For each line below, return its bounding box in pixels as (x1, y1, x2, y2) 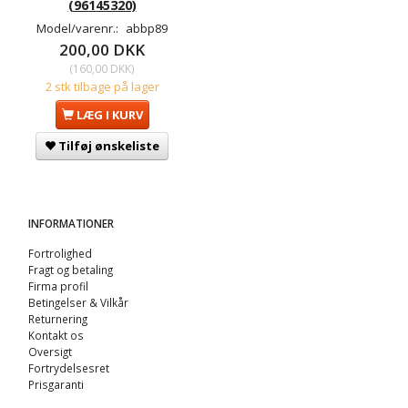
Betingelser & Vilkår (28, 295, 128, 311)
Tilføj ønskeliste (58, 138, 159, 155)
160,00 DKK (72, 61, 131, 76)
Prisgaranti (28, 377, 84, 393)
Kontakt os (28, 328, 84, 343)
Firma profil (28, 279, 88, 294)
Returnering (28, 311, 87, 327)
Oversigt (28, 344, 72, 360)
